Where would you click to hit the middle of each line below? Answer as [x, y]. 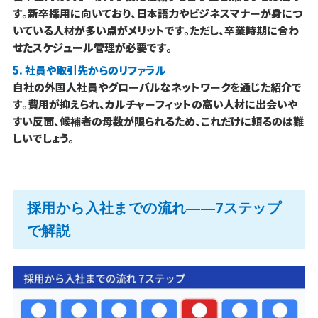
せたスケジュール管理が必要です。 [92, 48]
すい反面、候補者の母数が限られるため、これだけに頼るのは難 [158, 121]
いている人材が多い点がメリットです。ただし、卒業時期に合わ [155, 31]
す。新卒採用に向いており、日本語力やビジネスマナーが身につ [157, 13]
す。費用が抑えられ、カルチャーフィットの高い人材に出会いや [155, 104]
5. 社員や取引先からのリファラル [89, 70]
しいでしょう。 [43, 138]
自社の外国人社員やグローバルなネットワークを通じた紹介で [157, 87]
